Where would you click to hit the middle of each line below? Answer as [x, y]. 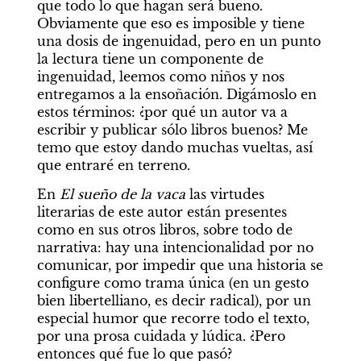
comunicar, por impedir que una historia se [180, 265]
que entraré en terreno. [113, 165]
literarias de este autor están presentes [162, 212]
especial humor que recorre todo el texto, [173, 318]
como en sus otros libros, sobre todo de [164, 230]
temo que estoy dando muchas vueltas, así [174, 147]
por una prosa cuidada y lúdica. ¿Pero [161, 336]
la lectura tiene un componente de [150, 59]
